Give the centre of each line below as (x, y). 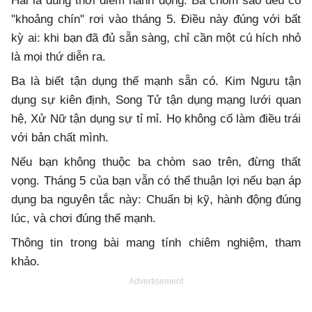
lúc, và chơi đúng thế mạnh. (84, 219)
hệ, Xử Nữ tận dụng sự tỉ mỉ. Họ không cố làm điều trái (156, 119)
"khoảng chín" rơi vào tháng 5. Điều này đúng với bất (156, 19)
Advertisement (156, 282)
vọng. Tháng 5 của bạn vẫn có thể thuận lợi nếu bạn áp (156, 181)
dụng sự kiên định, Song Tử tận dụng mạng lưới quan (156, 100)
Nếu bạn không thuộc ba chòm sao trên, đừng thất (156, 162)
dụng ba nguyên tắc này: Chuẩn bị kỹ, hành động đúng (156, 200)
